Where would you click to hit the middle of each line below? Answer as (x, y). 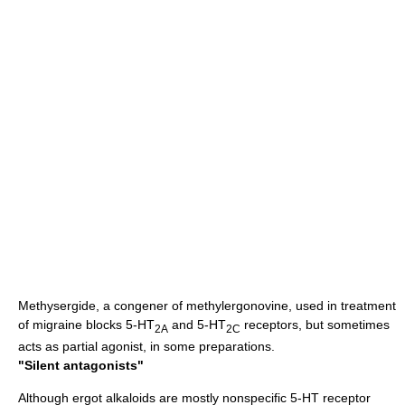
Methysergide (57, 305)
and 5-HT (197, 324)
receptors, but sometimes (315, 324)
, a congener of (141, 305)
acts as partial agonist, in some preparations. (146, 347)
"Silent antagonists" (81, 366)
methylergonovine (237, 305)
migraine (57, 324)
